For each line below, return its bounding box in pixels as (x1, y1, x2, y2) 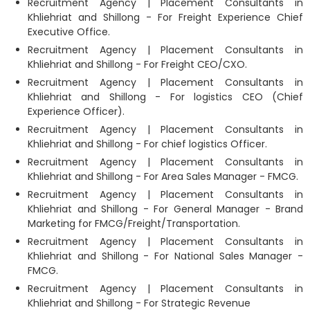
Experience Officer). (28, 104, 125, 118)
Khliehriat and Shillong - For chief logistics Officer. (28, 136, 267, 151)
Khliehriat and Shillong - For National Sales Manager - (28, 248, 303, 263)
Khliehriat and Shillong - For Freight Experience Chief (28, 10, 303, 24)
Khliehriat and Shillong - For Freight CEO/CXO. (28, 57, 247, 71)
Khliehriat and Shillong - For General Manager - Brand (28, 201, 303, 216)
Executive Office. (28, 24, 110, 39)
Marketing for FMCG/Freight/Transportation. (28, 216, 240, 230)
